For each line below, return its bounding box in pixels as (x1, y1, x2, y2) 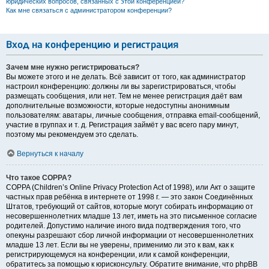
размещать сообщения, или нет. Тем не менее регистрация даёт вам (6, 92, 242, 101)
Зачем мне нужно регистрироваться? (6, 63, 139, 72)
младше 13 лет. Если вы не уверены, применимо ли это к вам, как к (6, 241, 234, 250)
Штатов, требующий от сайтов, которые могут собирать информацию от (6, 202, 253, 211)
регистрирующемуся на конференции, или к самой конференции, (6, 250, 229, 259)
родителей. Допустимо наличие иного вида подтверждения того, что (6, 222, 241, 231)
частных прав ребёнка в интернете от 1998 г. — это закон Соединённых (6, 193, 253, 202)
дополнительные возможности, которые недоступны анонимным (6, 101, 229, 110)
